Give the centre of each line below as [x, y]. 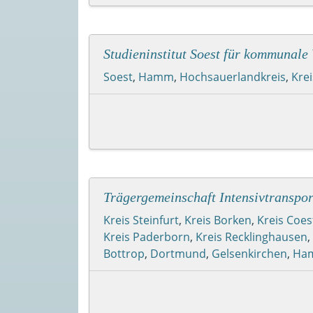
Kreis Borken [218, 220]
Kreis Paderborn [147, 236]
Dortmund [178, 253]
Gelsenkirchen [249, 253]
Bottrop [124, 253]
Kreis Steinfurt [141, 220]
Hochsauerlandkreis [233, 77]
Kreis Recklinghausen [252, 236]
